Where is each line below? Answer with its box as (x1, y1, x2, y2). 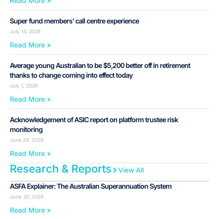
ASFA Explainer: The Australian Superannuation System (10, 182, 172, 191)
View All (118, 166, 144, 175)
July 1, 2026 (10, 83, 38, 89)
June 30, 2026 (10, 194, 44, 200)
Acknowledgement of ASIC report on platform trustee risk (10, 115, 178, 124)
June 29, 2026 (10, 137, 44, 143)
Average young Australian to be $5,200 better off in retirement (10, 61, 190, 70)
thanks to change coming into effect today (10, 71, 132, 80)
